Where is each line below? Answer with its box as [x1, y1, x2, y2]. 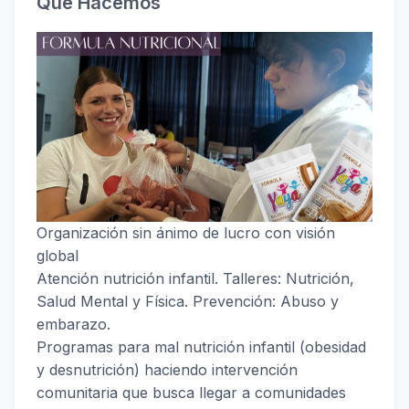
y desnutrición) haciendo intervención [37, 360, 298, 379]
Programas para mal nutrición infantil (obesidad [37, 337, 366, 356]
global [37, 246, 79, 265]
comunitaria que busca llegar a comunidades [37, 383, 346, 402]
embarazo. [37, 314, 110, 333]
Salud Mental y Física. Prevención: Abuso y [37, 291, 339, 310]
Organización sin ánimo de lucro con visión [37, 223, 335, 242]
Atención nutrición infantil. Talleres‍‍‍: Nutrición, [37, 268, 354, 288]
